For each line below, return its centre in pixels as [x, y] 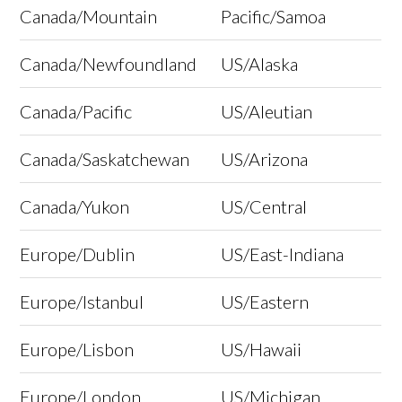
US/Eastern [265, 302]
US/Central [264, 207]
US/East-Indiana [283, 254]
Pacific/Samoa [274, 17]
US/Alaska [260, 64]
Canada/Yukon [75, 207]
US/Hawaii [262, 350]
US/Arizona [265, 159]
